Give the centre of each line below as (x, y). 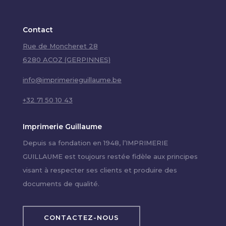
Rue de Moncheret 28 (60, 46)
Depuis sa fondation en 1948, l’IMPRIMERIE (95, 143)
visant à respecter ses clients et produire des (100, 170)
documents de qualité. (61, 184)
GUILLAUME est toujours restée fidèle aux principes (110, 157)
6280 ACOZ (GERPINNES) (66, 60)
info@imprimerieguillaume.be (72, 80)
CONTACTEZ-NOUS (81, 218)
